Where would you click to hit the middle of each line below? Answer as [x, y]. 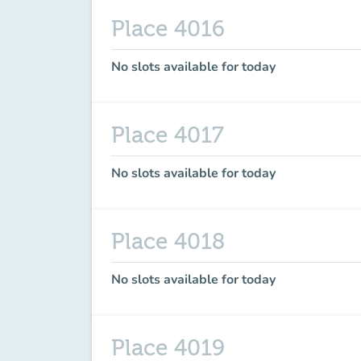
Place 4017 [168, 135]
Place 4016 [168, 29]
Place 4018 [168, 242]
